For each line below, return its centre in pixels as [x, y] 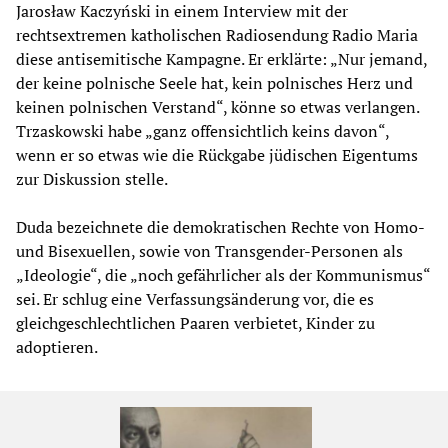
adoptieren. [57, 347]
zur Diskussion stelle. [92, 179]
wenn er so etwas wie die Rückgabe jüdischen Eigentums [217, 155]
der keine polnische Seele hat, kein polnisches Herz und [214, 83]
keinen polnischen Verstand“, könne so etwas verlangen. [217, 107]
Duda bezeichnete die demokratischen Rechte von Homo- [220, 227]
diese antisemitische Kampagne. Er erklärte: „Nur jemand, [221, 59]
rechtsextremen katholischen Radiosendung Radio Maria [217, 35]
